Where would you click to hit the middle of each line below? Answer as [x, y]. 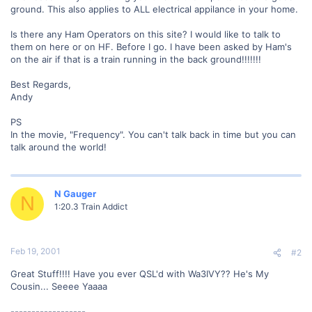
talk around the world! [58, 147]
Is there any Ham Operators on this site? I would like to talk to [146, 34]
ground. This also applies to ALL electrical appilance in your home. [154, 9]
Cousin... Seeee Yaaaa [59, 286]
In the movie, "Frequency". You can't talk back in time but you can [153, 134]
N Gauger [75, 193]
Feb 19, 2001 [36, 251]
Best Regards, [41, 84]
